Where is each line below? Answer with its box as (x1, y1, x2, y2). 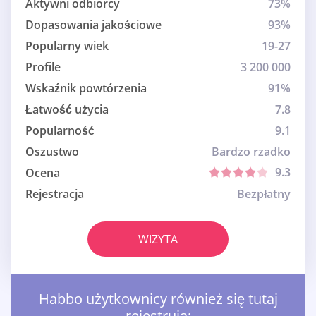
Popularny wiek (25, 38, 109, 54)
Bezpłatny (237, 186, 291, 202)
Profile (25, 59, 61, 75)
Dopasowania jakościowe (25, 17, 162, 33)
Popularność (25, 123, 95, 139)
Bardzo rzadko (212, 144, 291, 160)
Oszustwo (25, 144, 79, 160)
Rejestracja (25, 186, 84, 202)
